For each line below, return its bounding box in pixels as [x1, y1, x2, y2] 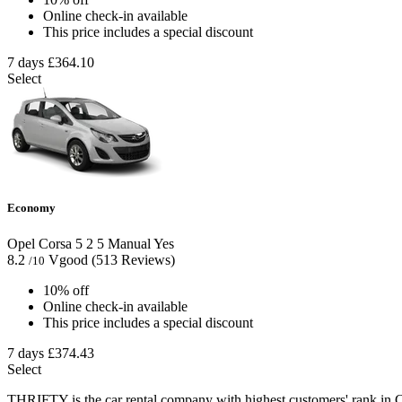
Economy [7, 201, 56, 215]
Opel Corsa [7, 235, 72, 251]
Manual [104, 235, 151, 251]
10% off [43, 282, 89, 298]
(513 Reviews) [92, 251, 175, 267]
